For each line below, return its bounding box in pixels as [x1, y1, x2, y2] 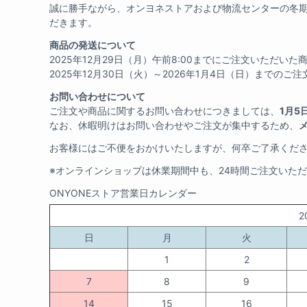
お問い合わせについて [49, 90, 145, 102]
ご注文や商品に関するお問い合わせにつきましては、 [49, 105, 280, 116]
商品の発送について [49, 39, 136, 51]
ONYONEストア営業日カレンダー [49, 187, 197, 199]
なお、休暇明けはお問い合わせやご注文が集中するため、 [49, 119, 299, 131]
